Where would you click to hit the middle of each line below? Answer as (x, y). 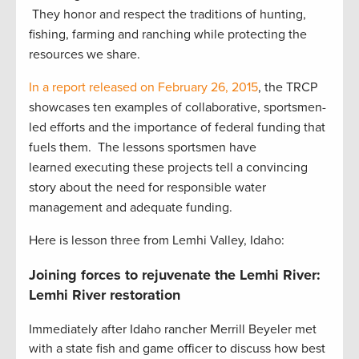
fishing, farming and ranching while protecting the (168, 35)
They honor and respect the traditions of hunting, (167, 15)
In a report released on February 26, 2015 (143, 88)
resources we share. (85, 55)
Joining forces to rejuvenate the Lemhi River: (175, 275)
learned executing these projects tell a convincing (168, 168)
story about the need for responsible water (147, 188)
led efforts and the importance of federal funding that (177, 128)
